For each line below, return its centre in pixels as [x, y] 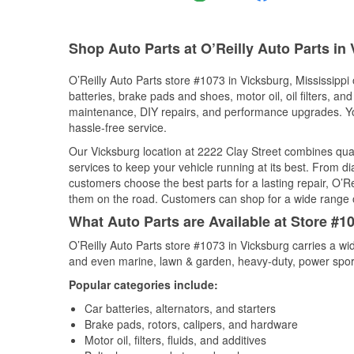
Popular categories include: [143, 284]
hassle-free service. [118, 127]
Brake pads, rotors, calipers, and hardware [191, 324]
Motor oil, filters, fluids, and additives [175, 340]
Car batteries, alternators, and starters [180, 308]
